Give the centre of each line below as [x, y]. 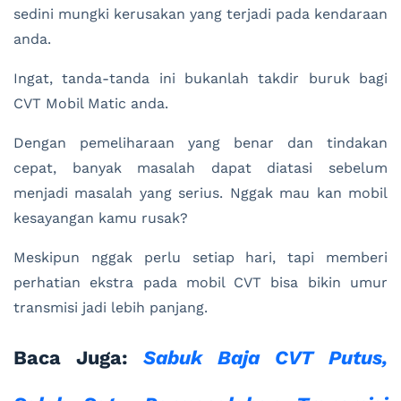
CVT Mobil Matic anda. [91, 104]
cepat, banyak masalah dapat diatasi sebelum [200, 168]
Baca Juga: [78, 358]
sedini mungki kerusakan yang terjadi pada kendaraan [200, 14]
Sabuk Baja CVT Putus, [265, 358]
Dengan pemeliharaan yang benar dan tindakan [200, 143]
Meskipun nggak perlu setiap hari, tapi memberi [200, 258]
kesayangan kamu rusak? [101, 218]
